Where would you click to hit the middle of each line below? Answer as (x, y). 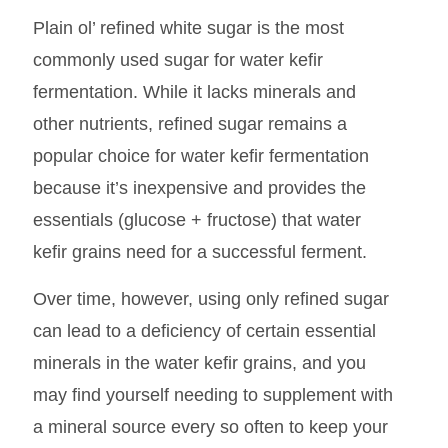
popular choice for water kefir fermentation (200, 156)
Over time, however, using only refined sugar (210, 298)
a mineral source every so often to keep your (210, 426)
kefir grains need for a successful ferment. (199, 252)
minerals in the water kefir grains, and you (199, 362)
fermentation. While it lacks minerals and (194, 92)
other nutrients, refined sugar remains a (189, 124)
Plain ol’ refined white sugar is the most (188, 28)
